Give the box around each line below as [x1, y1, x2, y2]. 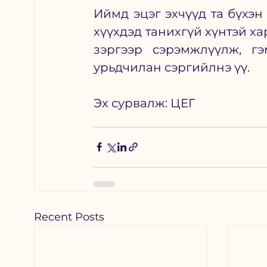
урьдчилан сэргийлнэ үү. [94, 60, 253, 74]
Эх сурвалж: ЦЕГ [94, 95, 198, 110]
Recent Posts [34, 210, 105, 223]
